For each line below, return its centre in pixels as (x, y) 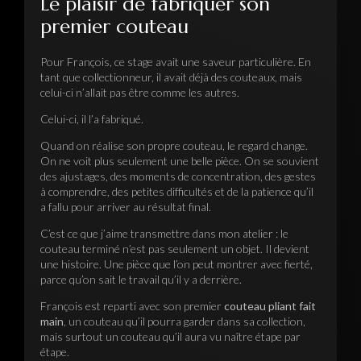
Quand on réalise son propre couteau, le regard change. (174, 146)
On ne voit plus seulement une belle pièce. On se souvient (180, 161)
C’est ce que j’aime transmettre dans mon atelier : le (164, 234)
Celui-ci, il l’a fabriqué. (92, 119)
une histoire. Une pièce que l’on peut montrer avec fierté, (176, 264)
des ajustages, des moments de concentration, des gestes (178, 176)
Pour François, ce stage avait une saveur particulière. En (176, 62)
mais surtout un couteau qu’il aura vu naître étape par (170, 337)
